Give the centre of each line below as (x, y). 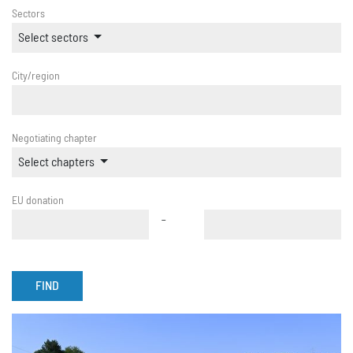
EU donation (38, 201)
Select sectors (53, 38)
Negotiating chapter (54, 139)
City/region (36, 76)
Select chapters (56, 162)
